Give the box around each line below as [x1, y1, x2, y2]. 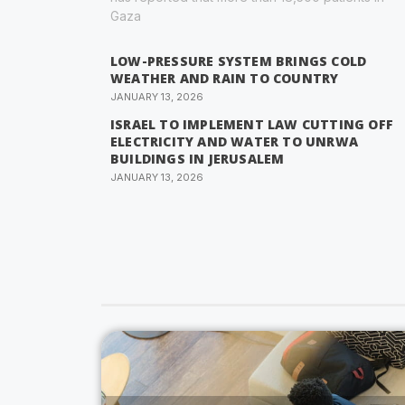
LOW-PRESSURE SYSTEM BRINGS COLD [110, 52, 367, 71]
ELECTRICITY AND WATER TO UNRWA [110, 133, 358, 151]
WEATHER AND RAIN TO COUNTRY [110, 70, 339, 88]
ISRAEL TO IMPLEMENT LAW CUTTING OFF [110, 116, 394, 134]
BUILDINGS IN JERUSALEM [110, 150, 285, 168]
